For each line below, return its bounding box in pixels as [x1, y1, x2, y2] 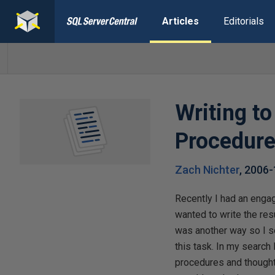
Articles [161, 15, 199, 27]
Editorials [223, 15, 264, 27]
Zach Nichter [175, 163, 240, 176]
